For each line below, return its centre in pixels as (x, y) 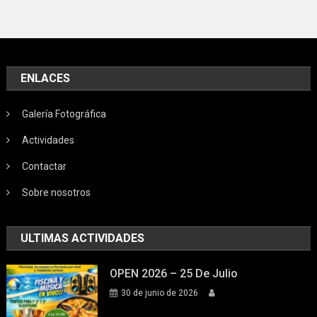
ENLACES (46, 78)
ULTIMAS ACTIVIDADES (83, 238)
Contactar (45, 166)
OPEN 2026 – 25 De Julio (174, 273)
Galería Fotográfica (64, 114)
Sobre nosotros (57, 192)
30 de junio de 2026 (160, 293)
